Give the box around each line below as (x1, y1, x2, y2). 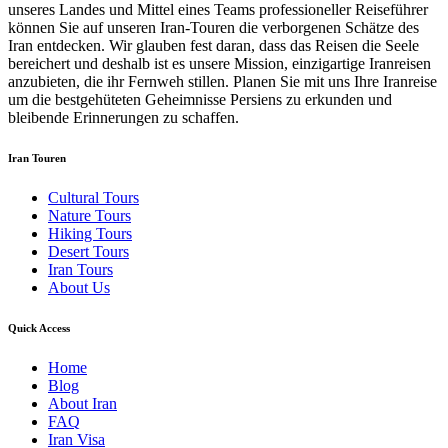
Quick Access (8, 321, 70, 334)
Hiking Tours (48, 224, 132, 242)
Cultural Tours (48, 188, 139, 206)
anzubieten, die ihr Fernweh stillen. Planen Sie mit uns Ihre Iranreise (8, 72, 437, 90)
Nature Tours (48, 206, 131, 224)
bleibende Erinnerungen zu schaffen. (8, 108, 239, 126)
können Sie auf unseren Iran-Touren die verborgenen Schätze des (8, 18, 419, 36)
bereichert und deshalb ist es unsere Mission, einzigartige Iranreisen (8, 54, 431, 72)
